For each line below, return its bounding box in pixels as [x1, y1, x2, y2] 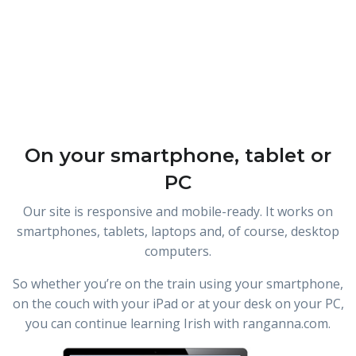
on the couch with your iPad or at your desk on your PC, [12, 295, 344, 313]
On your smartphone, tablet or [25, 143, 331, 168]
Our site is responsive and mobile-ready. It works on [23, 203, 333, 221]
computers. [145, 242, 211, 261]
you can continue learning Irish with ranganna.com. [25, 315, 331, 333]
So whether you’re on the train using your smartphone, [13, 275, 343, 293]
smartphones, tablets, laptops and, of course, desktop [17, 222, 339, 241]
